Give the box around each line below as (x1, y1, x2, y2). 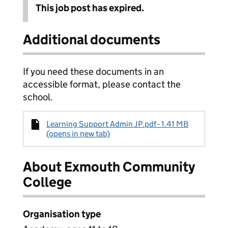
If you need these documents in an (23, 66, 164, 77)
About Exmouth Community (23, 158, 195, 175)
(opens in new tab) (46, 129, 110, 138)
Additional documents (23, 31, 160, 48)
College (23, 174, 72, 190)
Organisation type (23, 208, 101, 220)
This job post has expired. (36, 2, 144, 14)
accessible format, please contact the (23, 78, 181, 90)
